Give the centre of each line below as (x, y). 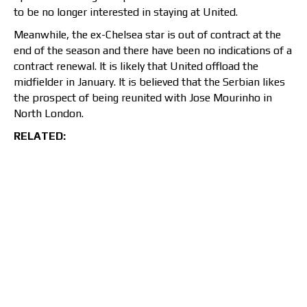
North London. (49, 114)
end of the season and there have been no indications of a (153, 51)
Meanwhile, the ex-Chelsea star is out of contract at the (147, 35)
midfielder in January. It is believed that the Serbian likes (149, 82)
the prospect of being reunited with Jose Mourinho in (143, 98)
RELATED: (40, 136)
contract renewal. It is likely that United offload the (136, 66)
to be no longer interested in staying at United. (126, 12)
